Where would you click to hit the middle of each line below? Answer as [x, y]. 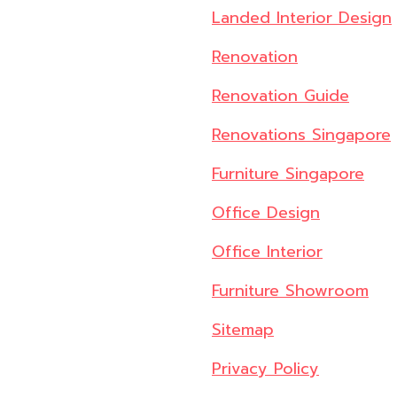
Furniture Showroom [290, 291]
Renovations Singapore [301, 135]
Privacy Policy [265, 369]
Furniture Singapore [288, 174]
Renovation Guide [280, 96]
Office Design [266, 213]
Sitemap [243, 330]
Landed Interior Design [302, 18]
